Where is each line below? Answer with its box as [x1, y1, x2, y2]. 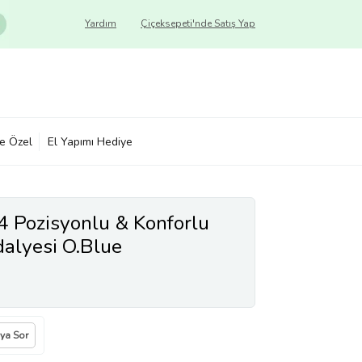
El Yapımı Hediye [48, 133, 133, 149]
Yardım [85, 17, 116, 30]
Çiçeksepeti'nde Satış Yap [141, 17, 255, 30]
